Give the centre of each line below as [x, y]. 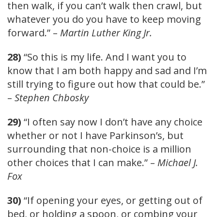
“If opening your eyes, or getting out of [112, 200]
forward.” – [34, 32]
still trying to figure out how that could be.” [106, 84]
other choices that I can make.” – [82, 162]
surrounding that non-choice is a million [99, 149]
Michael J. [178, 162]
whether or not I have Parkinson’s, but [95, 135]
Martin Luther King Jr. [106, 32]
